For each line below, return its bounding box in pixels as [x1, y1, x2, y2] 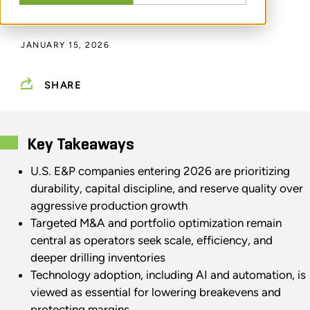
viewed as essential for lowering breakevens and [30, 285, 281, 300]
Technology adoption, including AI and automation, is [30, 268, 306, 282]
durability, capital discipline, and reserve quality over [30, 181, 303, 196]
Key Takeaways [26, 136, 134, 154]
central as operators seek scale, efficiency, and [30, 233, 273, 248]
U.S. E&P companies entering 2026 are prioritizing [30, 164, 290, 179]
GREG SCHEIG [35, 12, 102, 22]
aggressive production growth [30, 199, 188, 213]
